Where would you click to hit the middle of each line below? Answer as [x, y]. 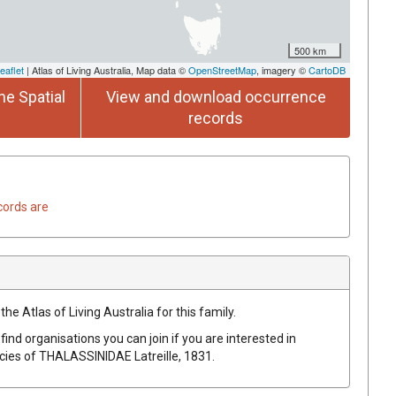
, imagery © [282, 69]
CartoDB [327, 69]
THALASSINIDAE [85, 356]
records [216, 118]
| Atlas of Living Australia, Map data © [106, 69]
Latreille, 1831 [173, 356]
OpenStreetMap [222, 69]
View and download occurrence [216, 96]
